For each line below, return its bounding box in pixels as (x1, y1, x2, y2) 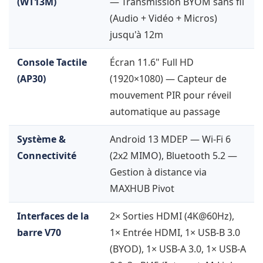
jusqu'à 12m (110, 28, 163, 42)
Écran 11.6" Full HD (110, 56, 194, 69)
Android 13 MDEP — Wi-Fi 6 (110, 133, 231, 146)
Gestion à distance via (110, 166, 207, 179)
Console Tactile (17, 56, 87, 69)
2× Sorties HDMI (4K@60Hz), (110, 210, 234, 223)
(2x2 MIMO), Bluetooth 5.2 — (110, 149, 237, 163)
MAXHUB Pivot (110, 182, 174, 195)
